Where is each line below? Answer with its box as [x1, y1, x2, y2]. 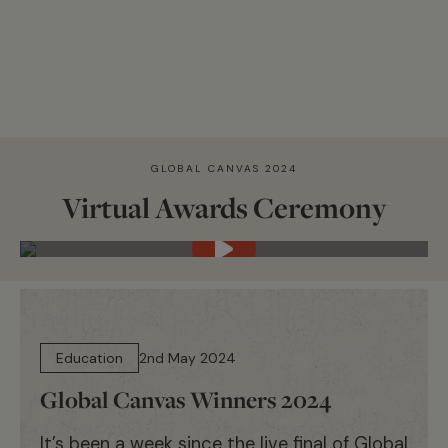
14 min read [55, 323, 131, 342]
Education [56, 349, 123, 368]
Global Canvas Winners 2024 [40, 384, 331, 416]
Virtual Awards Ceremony [61, 188, 387, 228]
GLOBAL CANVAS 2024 [151, 162, 297, 175]
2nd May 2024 [139, 349, 236, 368]
